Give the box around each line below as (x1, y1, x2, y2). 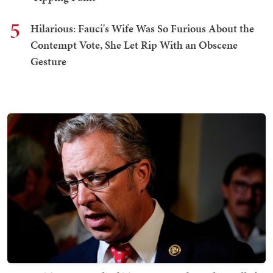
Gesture (30, 54, 66, 69)
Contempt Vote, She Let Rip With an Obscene (30, 37, 238, 53)
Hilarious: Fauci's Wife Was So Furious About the (30, 21, 254, 37)
